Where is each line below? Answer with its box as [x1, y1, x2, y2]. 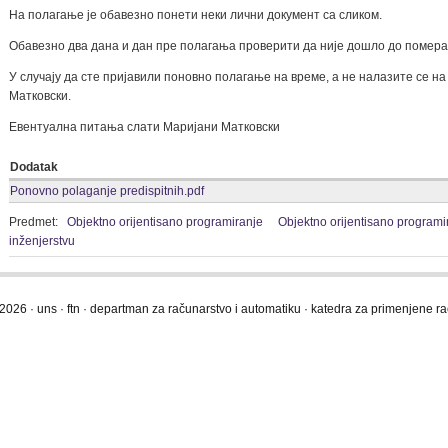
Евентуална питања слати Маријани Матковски [9, 120, 280, 134]
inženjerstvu [9, 234, 75, 248]
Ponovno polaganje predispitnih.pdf [10, 184, 204, 198]
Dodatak [10, 160, 58, 174]
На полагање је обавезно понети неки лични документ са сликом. [9, 8, 385, 22]
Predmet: [9, 215, 61, 229]
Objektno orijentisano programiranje [67, 215, 263, 229]
